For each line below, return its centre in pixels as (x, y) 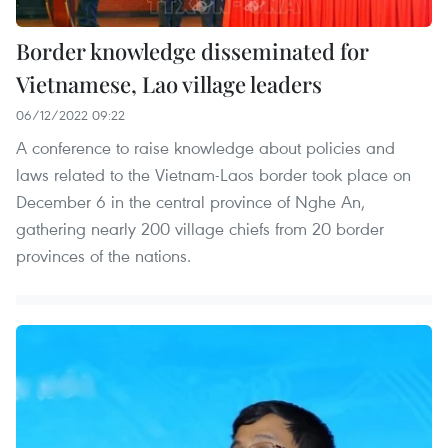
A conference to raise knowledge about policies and (205, 147)
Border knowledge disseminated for (192, 50)
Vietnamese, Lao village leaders (169, 83)
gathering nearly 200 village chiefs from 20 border (200, 228)
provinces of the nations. (103, 255)
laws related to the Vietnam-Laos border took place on (213, 174)
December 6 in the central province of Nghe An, (190, 201)
